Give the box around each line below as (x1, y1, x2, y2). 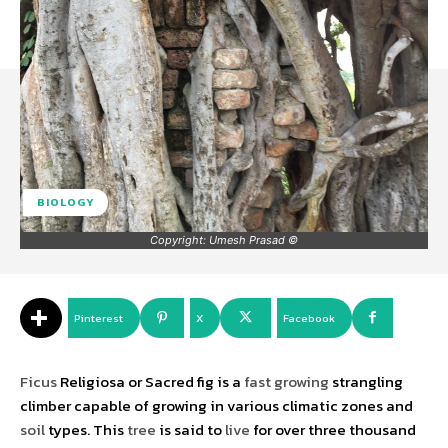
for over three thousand (253, 418, 416, 442)
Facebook (283, 310, 335, 327)
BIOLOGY (37, 194, 94, 211)
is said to (159, 418, 225, 442)
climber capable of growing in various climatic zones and (20, 394, 413, 418)
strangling (332, 370, 403, 394)
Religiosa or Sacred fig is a (60, 370, 244, 394)
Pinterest (74, 310, 123, 327)
